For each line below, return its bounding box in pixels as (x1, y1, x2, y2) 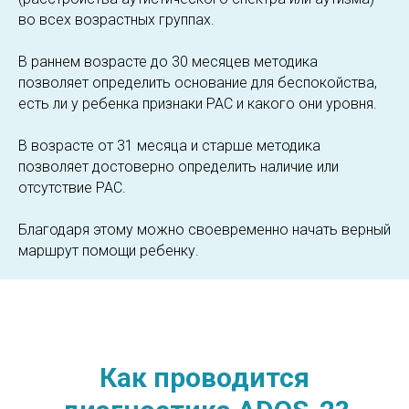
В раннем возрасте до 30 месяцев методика (18, 53, 318, 71)
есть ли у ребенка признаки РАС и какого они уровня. (18, 95, 377, 113)
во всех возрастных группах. (18, 11, 215, 29)
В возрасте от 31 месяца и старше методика (18, 137, 320, 155)
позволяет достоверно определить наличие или (18, 158, 339, 176)
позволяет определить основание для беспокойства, (18, 74, 377, 92)
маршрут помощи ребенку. (18, 242, 199, 260)
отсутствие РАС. (18, 179, 126, 197)
